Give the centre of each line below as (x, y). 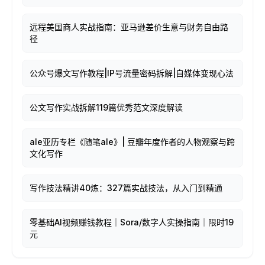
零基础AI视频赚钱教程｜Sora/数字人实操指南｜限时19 (132, 222)
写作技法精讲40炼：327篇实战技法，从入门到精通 (126, 188)
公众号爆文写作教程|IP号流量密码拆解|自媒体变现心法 (132, 73)
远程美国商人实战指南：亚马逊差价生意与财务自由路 (129, 27)
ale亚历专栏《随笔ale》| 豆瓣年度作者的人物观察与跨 (132, 142)
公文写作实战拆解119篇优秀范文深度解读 (106, 107)
